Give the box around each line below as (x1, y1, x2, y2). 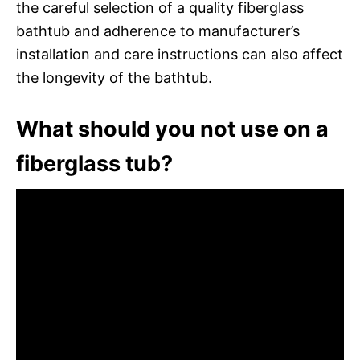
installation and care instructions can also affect (16, 45, 343, 63)
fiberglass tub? (16, 149, 173, 177)
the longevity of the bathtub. (16, 68, 212, 86)
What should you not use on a (16, 115, 329, 142)
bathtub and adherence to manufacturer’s (16, 22, 300, 39)
